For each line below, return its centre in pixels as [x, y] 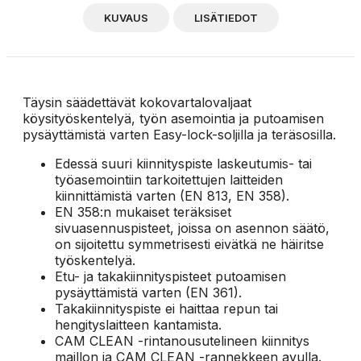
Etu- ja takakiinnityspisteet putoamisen [170, 276]
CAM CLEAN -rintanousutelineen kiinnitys [182, 340]
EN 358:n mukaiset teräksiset [143, 212]
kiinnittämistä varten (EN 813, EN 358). [172, 195]
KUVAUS [126, 17]
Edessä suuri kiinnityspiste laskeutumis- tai [183, 163]
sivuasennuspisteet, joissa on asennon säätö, [192, 228]
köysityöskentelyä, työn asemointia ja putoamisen [173, 118]
